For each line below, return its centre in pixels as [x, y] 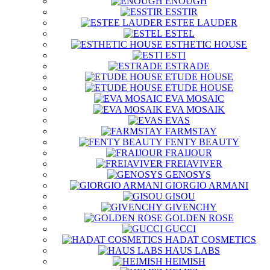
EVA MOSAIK [195, 109]
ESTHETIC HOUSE [206, 44]
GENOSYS [188, 174]
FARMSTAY [191, 131]
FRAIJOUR [189, 153]
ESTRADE [187, 66]
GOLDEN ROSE [199, 218]
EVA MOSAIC [195, 99]
